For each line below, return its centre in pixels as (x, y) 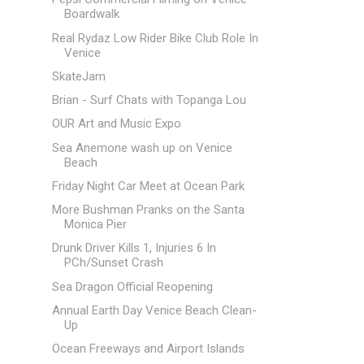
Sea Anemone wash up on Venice (142, 147)
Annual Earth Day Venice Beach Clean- (154, 310)
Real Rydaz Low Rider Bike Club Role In (155, 38)
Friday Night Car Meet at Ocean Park (148, 186)
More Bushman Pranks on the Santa (148, 210)
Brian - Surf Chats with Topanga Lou (149, 100)
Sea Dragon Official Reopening (132, 286)
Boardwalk (91, 14)
